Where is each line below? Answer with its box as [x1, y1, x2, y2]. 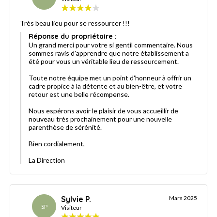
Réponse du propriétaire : [29, 31, 117, 41]
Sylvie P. [61, 194, 91, 204]
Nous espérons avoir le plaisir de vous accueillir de [29, 106, 178, 115]
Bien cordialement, [29, 139, 85, 148]
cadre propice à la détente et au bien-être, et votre [29, 81, 182, 90]
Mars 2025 [169, 194, 197, 201]
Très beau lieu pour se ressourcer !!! [20, 18, 130, 27]
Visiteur [61, 203, 82, 211]
